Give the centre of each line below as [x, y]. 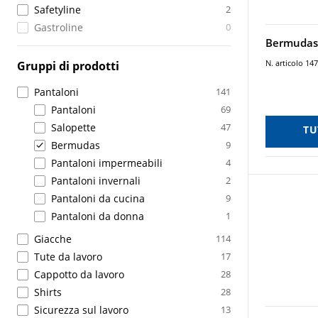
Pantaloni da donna [98, 216]
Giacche [53, 239]
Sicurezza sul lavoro [81, 310]
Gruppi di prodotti [68, 66]
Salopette [73, 127]
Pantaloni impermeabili [107, 163]
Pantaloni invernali [96, 181]
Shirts [48, 292]
